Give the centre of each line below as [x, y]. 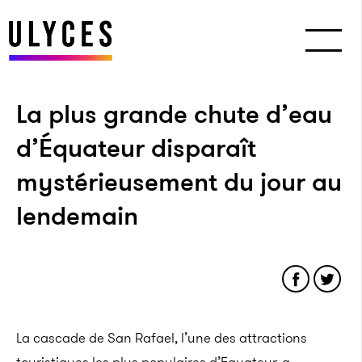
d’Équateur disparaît [136, 148]
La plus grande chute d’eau [174, 114]
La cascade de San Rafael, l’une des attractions [162, 338]
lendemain [77, 216]
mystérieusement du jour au [179, 182]
